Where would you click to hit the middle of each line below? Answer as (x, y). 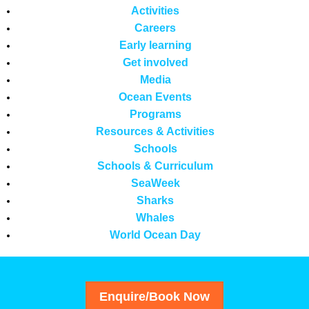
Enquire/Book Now (154, 297)
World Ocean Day (155, 235)
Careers (155, 28)
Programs (155, 114)
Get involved (155, 62)
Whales (155, 218)
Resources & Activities (155, 131)
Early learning (155, 45)
